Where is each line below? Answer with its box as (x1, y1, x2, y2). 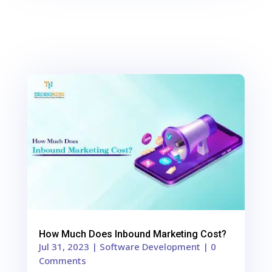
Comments (38, 254, 86, 267)
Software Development (99, 240, 200, 253)
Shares (50, 86, 77, 98)
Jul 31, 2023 (38, 240, 89, 253)
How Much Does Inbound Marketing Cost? (38, 228, 226, 240)
